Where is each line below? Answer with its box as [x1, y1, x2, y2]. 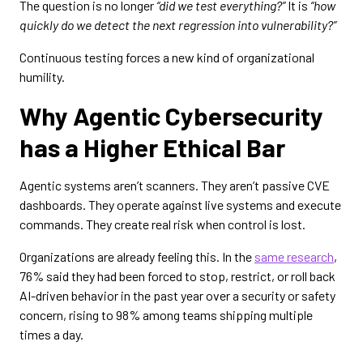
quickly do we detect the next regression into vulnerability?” [19, 17, 336, 32]
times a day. [19, 327, 83, 342]
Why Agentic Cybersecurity [19, 100, 323, 130]
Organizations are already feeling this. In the [19, 249, 254, 264]
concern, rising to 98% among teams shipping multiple [19, 307, 313, 322]
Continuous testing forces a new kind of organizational [19, 49, 314, 65]
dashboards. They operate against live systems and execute [19, 197, 341, 212]
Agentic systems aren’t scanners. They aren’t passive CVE [19, 177, 330, 193]
